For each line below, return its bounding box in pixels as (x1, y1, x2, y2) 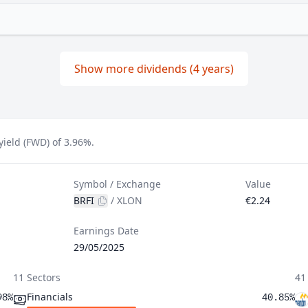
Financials (26, 290, 73, 303)
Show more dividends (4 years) (74, 61, 234, 76)
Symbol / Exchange (74, 177, 162, 190)
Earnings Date (74, 224, 140, 237)
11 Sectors (12, 271, 60, 284)
